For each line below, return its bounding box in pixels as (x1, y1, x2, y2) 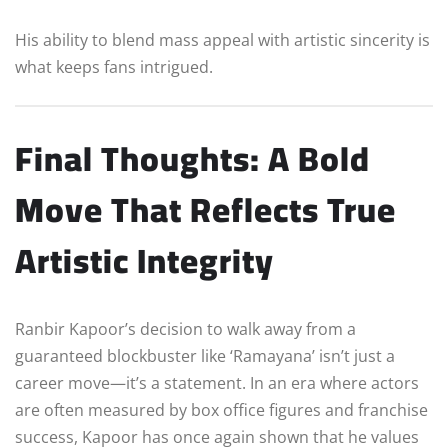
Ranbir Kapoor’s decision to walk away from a (15, 317, 356, 340)
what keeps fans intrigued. (15, 56, 213, 79)
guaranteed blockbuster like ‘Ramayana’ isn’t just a (15, 344, 395, 367)
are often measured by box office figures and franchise (15, 398, 428, 421)
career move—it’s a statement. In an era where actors (15, 371, 419, 394)
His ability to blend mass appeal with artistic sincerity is (15, 29, 430, 52)
